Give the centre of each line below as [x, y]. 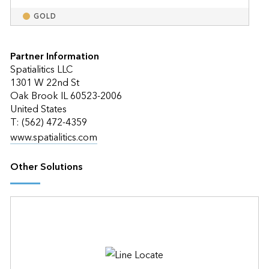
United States [38, 109]
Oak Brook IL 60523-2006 [66, 96]
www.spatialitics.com [53, 137]
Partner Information [54, 56]
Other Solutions [46, 167]
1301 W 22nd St [44, 83]
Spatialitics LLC [41, 69]
